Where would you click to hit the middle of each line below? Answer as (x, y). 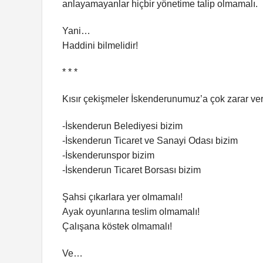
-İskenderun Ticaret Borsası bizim (131, 170)
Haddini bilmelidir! (100, 45)
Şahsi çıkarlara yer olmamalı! (122, 197)
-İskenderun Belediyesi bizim (122, 126)
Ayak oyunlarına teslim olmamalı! (131, 211)
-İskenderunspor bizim (108, 156)
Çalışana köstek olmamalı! (117, 226)
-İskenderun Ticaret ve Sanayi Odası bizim (150, 141)
